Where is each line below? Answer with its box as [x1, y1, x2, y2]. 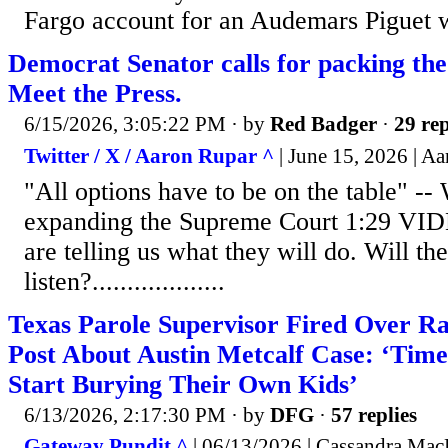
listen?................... [24, 266, 225, 296]
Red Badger [270, 112, 377, 137]
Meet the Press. [8, 79, 182, 109]
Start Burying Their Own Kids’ [8, 369, 358, 399]
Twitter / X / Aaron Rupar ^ [24, 143, 274, 168]
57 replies [331, 402, 417, 427]
